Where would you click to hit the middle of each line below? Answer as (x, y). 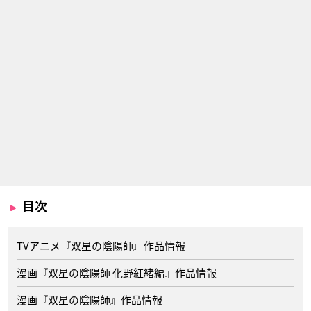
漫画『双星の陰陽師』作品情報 (90, 300)
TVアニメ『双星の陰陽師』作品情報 (101, 246)
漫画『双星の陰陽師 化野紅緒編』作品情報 (117, 273)
